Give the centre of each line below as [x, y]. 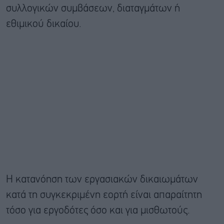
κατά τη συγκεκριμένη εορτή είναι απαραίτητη [104, 195]
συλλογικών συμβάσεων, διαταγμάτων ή [93, 8]
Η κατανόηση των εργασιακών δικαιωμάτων [102, 179]
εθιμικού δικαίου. [44, 24]
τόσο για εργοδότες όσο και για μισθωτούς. [98, 210]
